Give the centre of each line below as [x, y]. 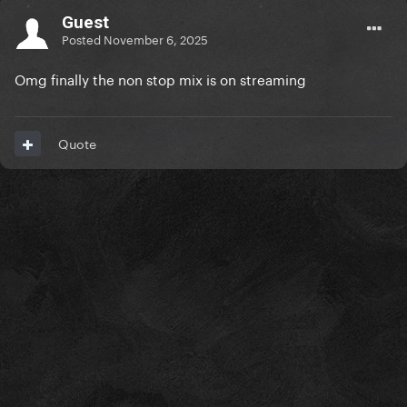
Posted [83, 38]
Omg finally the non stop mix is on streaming [160, 79]
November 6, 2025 [156, 38]
